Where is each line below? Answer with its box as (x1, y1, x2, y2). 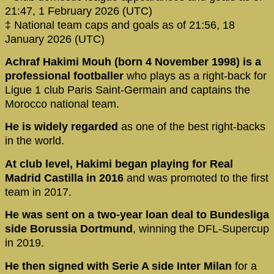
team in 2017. (5, 185, 75, 198)
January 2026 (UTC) (5, 32, 105, 45)
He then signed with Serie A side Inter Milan (5, 259, 232, 272)
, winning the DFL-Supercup (133, 223, 269, 235)
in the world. (5, 135, 64, 147)
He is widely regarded (5, 120, 121, 133)
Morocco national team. (5, 97, 122, 110)
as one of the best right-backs (121, 120, 265, 133)
